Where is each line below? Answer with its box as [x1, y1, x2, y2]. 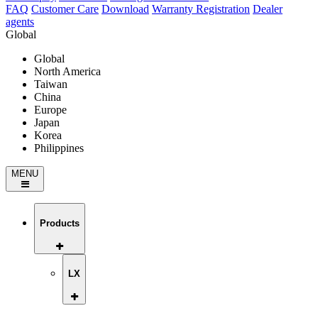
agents [6, 16, 34, 28]
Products [40, 217, 79, 229]
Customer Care [31, 3, 99, 16]
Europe [34, 104, 67, 116]
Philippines [34, 142, 84, 155]
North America [34, 65, 101, 78]
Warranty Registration [152, 3, 250, 16]
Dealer [253, 3, 283, 16]
